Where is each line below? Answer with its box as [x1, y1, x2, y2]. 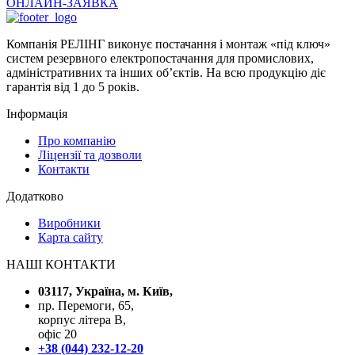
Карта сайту [38, 230, 103, 244]
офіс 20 [38, 326, 77, 341]
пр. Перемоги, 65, [38, 298, 134, 312]
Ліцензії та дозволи [38, 147, 142, 162]
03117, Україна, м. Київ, [38, 284, 173, 298]
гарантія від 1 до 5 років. [6, 79, 139, 94]
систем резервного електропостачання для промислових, [6, 51, 314, 65]
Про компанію [38, 133, 116, 147]
